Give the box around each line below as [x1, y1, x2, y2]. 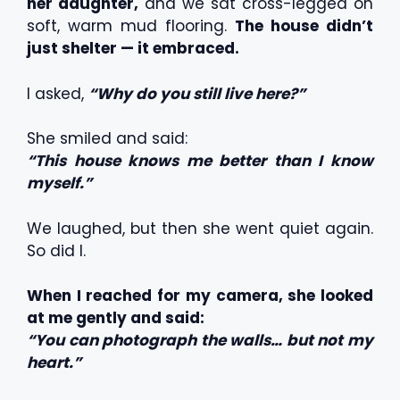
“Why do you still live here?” [88, 82, 305, 104]
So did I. [27, 239, 86, 262]
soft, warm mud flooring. [27, 15, 235, 37]
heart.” [27, 352, 81, 373]
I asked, [27, 82, 88, 104]
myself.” [27, 172, 92, 194]
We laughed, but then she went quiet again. [27, 217, 373, 239]
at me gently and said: [27, 307, 204, 329]
